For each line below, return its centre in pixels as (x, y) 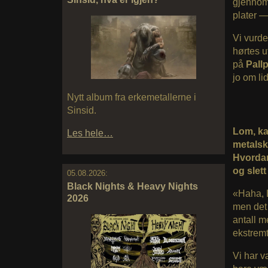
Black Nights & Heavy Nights (133, 186)
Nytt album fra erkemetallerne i (132, 97)
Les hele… (90, 133)
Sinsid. (82, 110)
